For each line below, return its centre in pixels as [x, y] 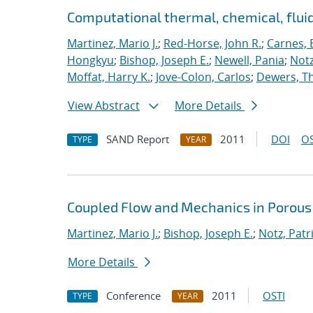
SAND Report [138, 139]
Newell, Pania [249, 60]
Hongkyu [90, 60]
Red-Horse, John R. [212, 43]
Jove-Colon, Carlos [203, 77]
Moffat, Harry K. [109, 77]
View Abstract [104, 105]
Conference [133, 296]
